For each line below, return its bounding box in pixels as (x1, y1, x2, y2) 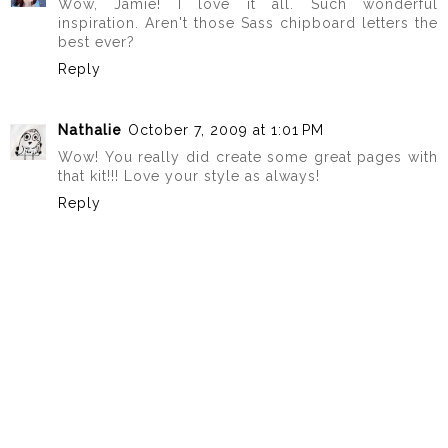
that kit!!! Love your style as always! (58, 167, 320, 184)
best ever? (58, 34, 135, 51)
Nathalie (58, 121, 122, 138)
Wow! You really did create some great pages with (58, 148, 438, 165)
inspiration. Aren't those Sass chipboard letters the (58, 15, 438, 32)
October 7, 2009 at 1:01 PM (128, 121, 324, 138)
